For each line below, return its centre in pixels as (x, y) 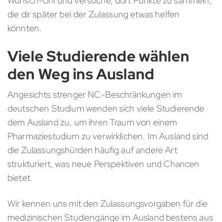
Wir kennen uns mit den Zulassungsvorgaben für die (108, 203)
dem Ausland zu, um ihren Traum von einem (92, 122)
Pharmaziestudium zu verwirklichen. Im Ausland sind (108, 136)
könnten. (25, 28)
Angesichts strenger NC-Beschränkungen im (95, 94)
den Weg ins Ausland (81, 74)
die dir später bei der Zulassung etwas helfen (94, 14)
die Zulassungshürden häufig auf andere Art (92, 150)
